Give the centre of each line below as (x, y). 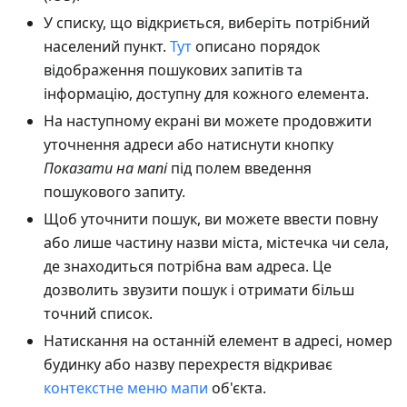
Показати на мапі (105, 169)
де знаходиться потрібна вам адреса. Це (188, 267)
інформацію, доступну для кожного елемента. (206, 94)
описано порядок (256, 47)
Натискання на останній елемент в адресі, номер (218, 341)
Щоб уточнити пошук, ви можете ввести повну (211, 219)
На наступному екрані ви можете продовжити (208, 121)
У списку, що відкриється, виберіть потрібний (207, 23)
